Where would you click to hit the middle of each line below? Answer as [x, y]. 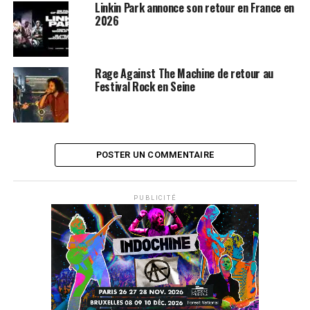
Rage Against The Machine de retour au [184, 73]
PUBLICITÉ [155, 198]
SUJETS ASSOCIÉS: [53, 18]
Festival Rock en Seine [145, 86]
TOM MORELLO [203, 18]
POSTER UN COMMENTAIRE [155, 155]
